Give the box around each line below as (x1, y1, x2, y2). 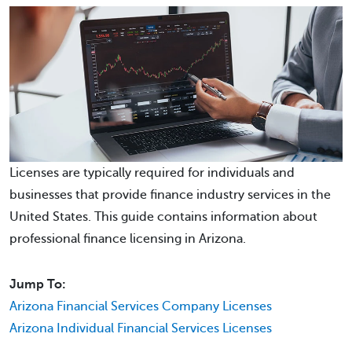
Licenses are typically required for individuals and (9, 165, 295, 180)
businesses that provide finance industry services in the (9, 187, 331, 202)
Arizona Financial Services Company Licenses (9, 299, 272, 313)
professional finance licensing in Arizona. (9, 231, 246, 246)
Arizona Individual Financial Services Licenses (9, 321, 272, 335)
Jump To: (9, 277, 66, 291)
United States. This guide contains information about (9, 209, 317, 224)
